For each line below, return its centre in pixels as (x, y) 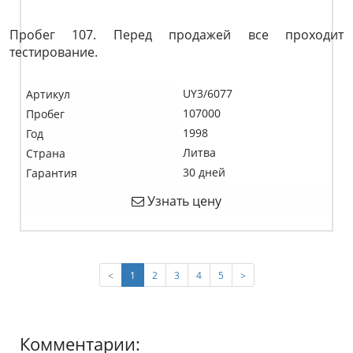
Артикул (48, 94)
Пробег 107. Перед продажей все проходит (176, 35)
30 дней (204, 172)
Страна (46, 153)
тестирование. (54, 52)
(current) (154, 274)
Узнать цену (183, 201)
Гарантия (52, 173)
